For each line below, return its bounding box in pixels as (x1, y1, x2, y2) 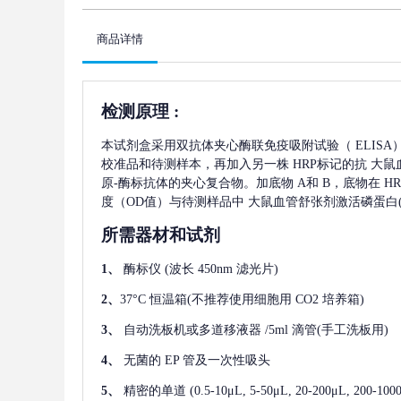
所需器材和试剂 (101, 226, 220, 245)
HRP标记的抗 (293, 158, 367, 172)
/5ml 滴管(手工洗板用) (265, 323, 388, 337)
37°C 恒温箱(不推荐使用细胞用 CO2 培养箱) (120, 293, 364, 307)
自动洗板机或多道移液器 (124, 323, 261, 337)
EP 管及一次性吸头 (165, 354, 270, 368)
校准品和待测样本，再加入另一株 (101, 158, 289, 172)
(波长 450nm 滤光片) (165, 262, 278, 277)
